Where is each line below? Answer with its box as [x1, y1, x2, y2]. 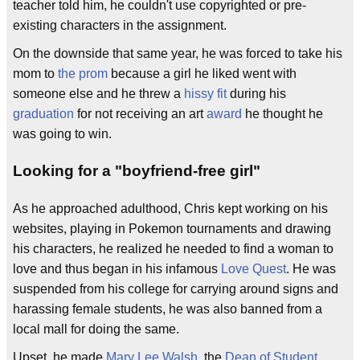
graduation [13, 106, 74, 121]
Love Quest [221, 262, 286, 276]
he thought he [242, 106, 323, 121]
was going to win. [13, 126, 112, 141]
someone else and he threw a [13, 86, 184, 100]
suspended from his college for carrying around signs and [13, 282, 338, 297]
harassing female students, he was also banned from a [13, 302, 322, 317]
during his [227, 86, 286, 100]
